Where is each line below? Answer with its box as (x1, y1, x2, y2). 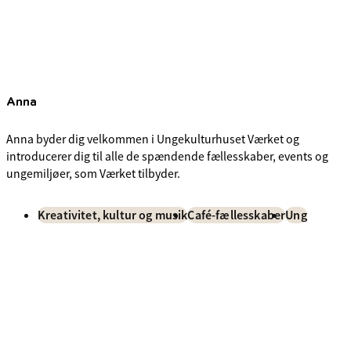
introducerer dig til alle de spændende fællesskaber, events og (6, 148, 328, 165)
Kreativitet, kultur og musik (38, 207, 188, 224)
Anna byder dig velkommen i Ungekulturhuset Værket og (6, 131, 299, 147)
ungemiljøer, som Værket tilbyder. (6, 165, 180, 182)
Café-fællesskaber (187, 207, 286, 224)
